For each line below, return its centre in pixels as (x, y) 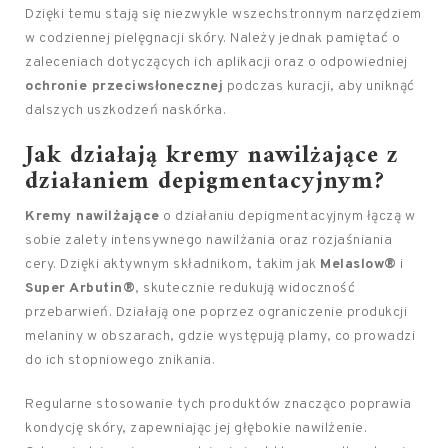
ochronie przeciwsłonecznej (124, 86)
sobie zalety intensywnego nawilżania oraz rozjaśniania (208, 240)
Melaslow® (358, 264)
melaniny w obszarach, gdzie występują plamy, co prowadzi (220, 336)
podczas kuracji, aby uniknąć (319, 86)
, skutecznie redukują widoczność (245, 288)
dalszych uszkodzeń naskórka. (125, 110)
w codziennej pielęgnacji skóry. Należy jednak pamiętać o (212, 38)
